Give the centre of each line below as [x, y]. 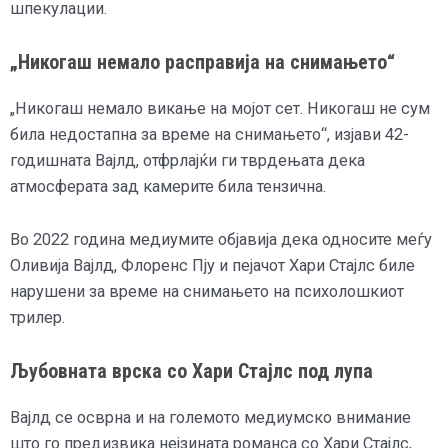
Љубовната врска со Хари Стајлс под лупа [191, 370]
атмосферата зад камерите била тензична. [168, 187]
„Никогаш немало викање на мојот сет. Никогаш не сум [220, 109]
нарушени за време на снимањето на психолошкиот [207, 291]
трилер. [37, 317]
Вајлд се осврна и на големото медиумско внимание [210, 417]
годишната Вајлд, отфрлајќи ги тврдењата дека [187, 161]
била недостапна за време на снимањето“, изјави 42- [209, 135]
